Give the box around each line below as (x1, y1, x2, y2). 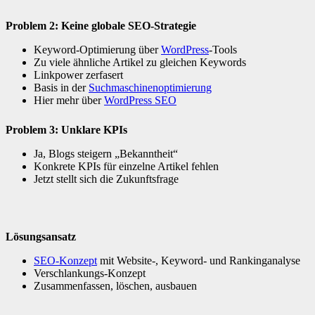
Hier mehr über (34, 94, 104, 106)
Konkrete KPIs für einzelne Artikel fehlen (34, 160, 219, 172)
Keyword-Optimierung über (34, 43, 161, 56)
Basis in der (34, 81, 89, 94)
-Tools (209, 43, 237, 56)
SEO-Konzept (34, 254, 97, 266)
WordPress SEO (104, 94, 176, 106)
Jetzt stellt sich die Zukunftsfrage (34, 172, 179, 185)
